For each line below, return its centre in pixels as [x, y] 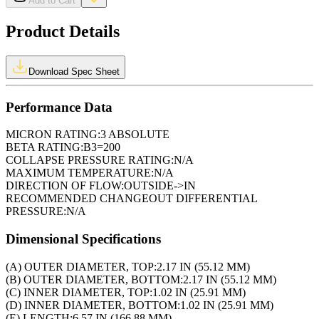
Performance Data [59, 107]
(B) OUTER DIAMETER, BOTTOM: [94, 279]
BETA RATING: [45, 147]
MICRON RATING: [53, 135]
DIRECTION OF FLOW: [65, 186]
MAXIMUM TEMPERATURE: [80, 173]
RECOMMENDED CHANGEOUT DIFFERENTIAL [131, 199]
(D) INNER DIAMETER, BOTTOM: [93, 305]
